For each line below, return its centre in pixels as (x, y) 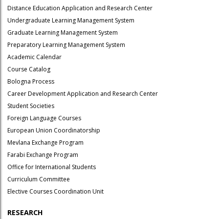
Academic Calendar (34, 57)
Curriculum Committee (39, 179)
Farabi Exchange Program (43, 155)
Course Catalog (29, 69)
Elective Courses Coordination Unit (55, 191)
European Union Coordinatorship (54, 130)
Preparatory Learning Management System (66, 45)
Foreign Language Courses (44, 118)
